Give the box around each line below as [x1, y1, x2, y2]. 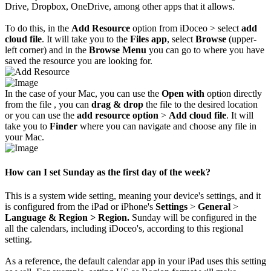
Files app [130, 34, 167, 45]
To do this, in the [5, 23, 71, 34]
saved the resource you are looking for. [5, 56, 152, 67]
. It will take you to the [42, 34, 130, 45]
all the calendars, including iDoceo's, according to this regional [5, 223, 243, 233]
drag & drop [91, 99, 143, 110]
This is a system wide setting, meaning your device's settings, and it [5, 190, 261, 201]
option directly [204, 88, 262, 99]
